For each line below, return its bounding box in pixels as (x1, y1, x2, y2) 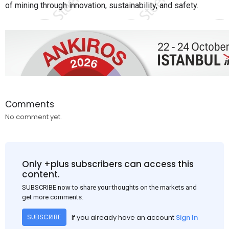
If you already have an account (71, 212, 176, 222)
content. (21, 168, 60, 180)
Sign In (175, 212, 198, 222)
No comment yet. (5, 112, 62, 122)
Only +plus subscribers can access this (21, 157, 194, 170)
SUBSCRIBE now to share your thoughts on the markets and (21, 184, 197, 192)
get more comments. (21, 193, 83, 201)
